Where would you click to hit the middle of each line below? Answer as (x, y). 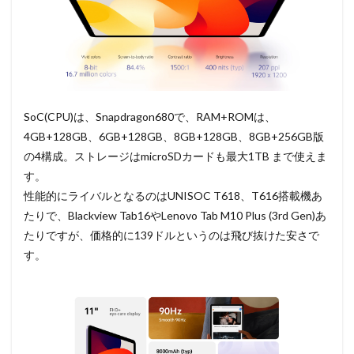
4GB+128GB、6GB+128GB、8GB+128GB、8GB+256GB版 (174, 137)
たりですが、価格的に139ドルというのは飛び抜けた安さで (171, 235)
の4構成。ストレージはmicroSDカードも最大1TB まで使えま (175, 156)
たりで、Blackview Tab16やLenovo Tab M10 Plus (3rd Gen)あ (175, 216)
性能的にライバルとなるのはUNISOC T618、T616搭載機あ (173, 196)
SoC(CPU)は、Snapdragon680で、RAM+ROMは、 (150, 117)
